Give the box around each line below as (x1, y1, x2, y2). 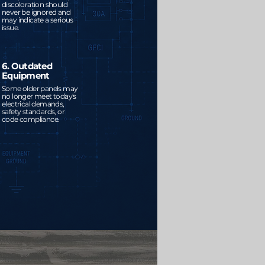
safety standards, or (2, 107, 65, 116)
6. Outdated (2, 60, 52, 72)
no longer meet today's (2, 92, 76, 101)
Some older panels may (2, 84, 78, 93)
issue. (2, 23, 20, 32)
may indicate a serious (2, 15, 73, 24)
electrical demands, (2, 99, 64, 108)
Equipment (2, 70, 50, 81)
